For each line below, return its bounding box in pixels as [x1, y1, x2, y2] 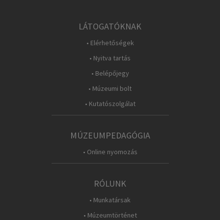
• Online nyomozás [82, 147, 137, 156]
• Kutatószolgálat [84, 99, 136, 108]
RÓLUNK [94, 178, 126, 189]
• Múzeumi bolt [88, 84, 132, 93]
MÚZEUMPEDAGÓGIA [70, 130, 150, 141]
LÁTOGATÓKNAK [79, 21, 141, 32]
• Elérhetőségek [86, 38, 134, 47]
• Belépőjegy [91, 69, 129, 78]
